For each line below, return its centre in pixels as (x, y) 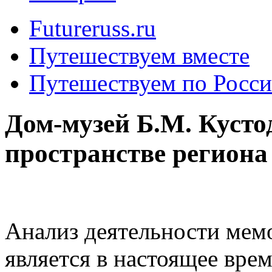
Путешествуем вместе (139, 56)
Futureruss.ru (93, 28)
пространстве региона (136, 153)
